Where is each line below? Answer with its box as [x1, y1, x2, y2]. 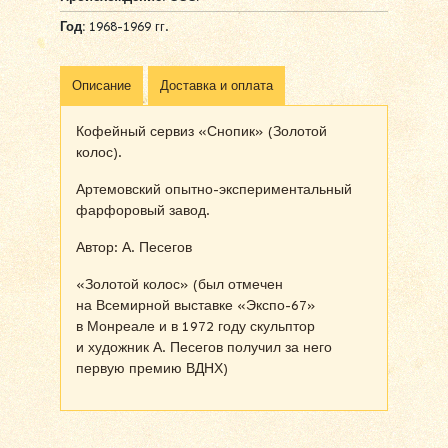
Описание [72, 77, 131, 93]
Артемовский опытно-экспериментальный [76, 180, 352, 198]
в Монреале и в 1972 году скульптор [76, 317, 315, 335]
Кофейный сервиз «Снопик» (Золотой [76, 122, 327, 140]
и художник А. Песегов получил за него [76, 338, 332, 356]
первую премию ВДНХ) [76, 359, 228, 377]
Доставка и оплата [160, 77, 273, 93]
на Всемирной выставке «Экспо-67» [76, 296, 316, 314]
